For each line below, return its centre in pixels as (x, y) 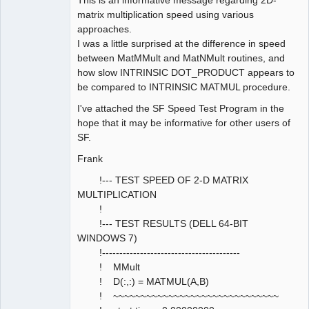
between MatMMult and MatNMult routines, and (181, 58)
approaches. (104, 29)
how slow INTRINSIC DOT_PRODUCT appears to (186, 72)
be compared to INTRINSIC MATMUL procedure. (184, 87)
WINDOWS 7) (107, 238)
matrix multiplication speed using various (166, 14)
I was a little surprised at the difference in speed (181, 43)
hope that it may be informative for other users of (184, 122)
